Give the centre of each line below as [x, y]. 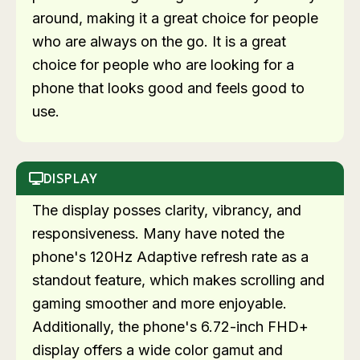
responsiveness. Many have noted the [158, 234]
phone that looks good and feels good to [168, 88]
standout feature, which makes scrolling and [178, 280]
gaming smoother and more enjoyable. [160, 304]
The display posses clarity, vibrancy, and [167, 211]
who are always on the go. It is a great [159, 42]
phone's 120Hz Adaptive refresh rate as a [170, 257]
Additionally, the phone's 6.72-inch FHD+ [170, 327]
